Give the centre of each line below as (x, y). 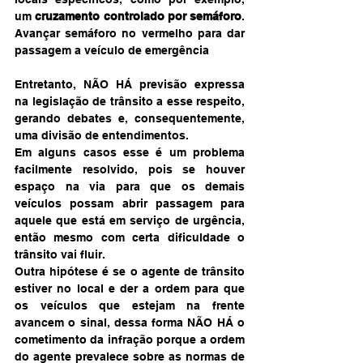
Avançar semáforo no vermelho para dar (130, 33)
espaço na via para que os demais (130, 186)
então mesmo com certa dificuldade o (130, 237)
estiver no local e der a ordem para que (130, 288)
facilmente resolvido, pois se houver (130, 169)
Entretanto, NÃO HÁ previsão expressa (130, 84)
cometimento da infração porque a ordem (130, 339)
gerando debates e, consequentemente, (130, 118)
